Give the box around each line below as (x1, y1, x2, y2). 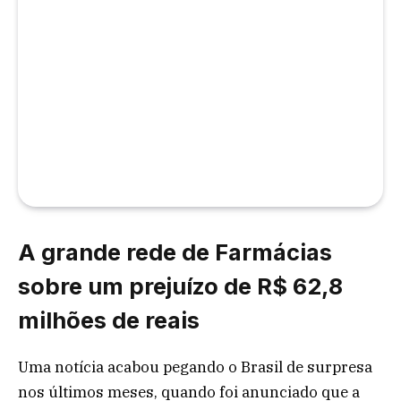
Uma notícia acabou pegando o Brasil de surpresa (18, 356, 372, 377)
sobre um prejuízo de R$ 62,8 (18, 271, 343, 300)
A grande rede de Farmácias (18, 237, 332, 266)
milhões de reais (18, 305, 200, 334)
